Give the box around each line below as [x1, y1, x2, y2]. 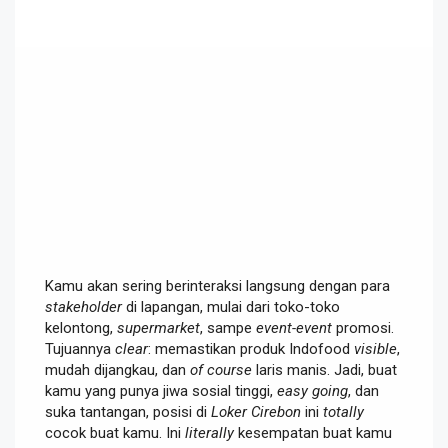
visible [354, 339, 397, 358]
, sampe [200, 318, 256, 337]
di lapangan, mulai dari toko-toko [122, 297, 340, 316]
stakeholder [45, 297, 122, 316]
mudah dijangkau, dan [45, 360, 190, 379]
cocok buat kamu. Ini [45, 423, 185, 442]
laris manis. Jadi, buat [252, 360, 397, 379]
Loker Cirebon [211, 402, 301, 421]
